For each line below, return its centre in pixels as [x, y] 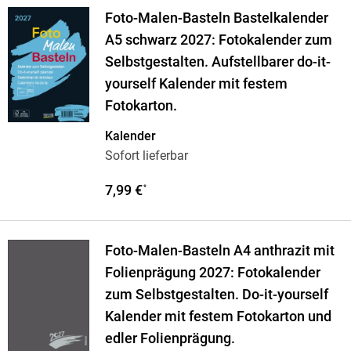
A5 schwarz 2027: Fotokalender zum [218, 40]
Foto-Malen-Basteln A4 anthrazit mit [219, 251]
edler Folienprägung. [170, 339]
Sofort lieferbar [146, 156]
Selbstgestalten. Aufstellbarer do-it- [217, 62]
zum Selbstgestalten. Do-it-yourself [216, 295]
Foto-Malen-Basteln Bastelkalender [216, 18]
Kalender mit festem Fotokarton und [218, 317]
